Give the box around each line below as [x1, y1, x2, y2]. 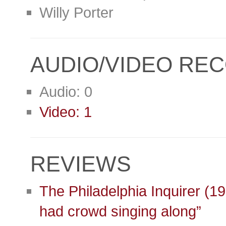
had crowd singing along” [39, 203, 201, 219]
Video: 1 [39, 103, 92, 120]
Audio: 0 [39, 83, 92, 100]
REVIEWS [30, 152, 131, 176]
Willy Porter [39, 4, 114, 21]
